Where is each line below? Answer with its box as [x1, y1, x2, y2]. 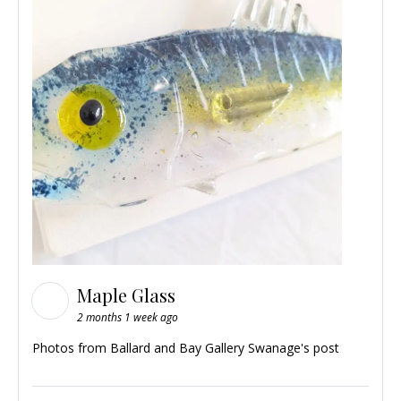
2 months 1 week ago [77, 309, 178, 325]
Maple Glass [77, 282, 180, 307]
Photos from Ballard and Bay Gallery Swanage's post [32, 338, 339, 356]
